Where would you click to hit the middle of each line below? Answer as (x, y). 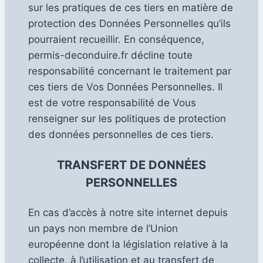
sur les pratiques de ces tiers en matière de (131, 8)
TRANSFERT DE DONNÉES (131, 165)
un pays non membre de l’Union (103, 229)
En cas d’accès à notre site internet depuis (128, 213)
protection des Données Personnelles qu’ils (129, 24)
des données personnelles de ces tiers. (121, 135)
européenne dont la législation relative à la (128, 245)
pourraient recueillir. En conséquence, (116, 40)
